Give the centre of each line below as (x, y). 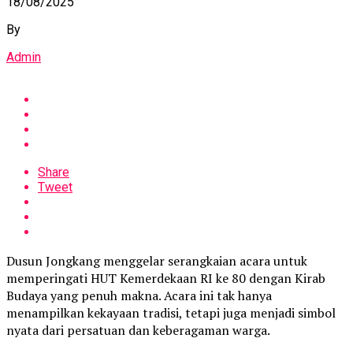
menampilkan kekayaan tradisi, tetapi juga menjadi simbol (171, 312)
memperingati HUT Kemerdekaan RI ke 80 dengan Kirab (166, 278)
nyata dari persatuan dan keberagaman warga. (138, 330)
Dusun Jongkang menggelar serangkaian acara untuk (157, 260)
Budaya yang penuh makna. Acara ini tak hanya (139, 295)
